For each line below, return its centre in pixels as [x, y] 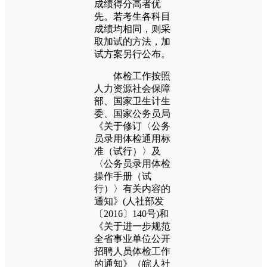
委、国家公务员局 [132, 113]
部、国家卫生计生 [132, 101]
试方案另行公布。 [132, 54]
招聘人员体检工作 [132, 251]
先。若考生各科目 [132, 16]
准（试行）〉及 [128, 151]
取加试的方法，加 [132, 41]
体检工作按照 [132, 76]
